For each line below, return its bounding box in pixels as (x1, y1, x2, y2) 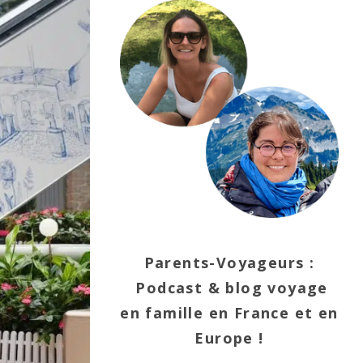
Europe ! (194, 328, 264, 348)
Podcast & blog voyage (130, 278, 328, 297)
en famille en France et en (120, 303, 339, 322)
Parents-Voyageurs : (143, 253, 315, 272)
